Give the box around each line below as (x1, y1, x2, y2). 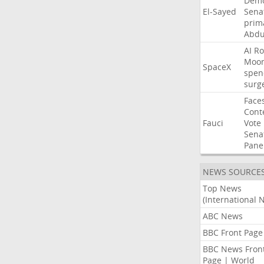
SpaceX (202, 61, 231, 72)
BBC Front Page (202, 227, 263, 238)
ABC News (202, 210, 243, 222)
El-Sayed (202, 6, 236, 17)
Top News (202, 183, 242, 194)
